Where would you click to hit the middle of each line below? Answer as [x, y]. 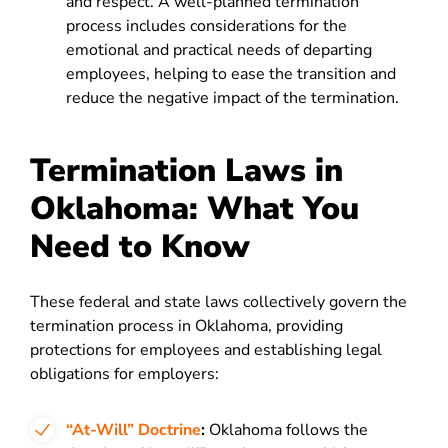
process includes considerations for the [206, 26]
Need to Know [140, 246]
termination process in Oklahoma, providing [186, 326]
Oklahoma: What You [194, 208]
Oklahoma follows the [286, 430]
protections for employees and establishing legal [206, 350]
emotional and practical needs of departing [219, 50]
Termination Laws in [186, 170]
